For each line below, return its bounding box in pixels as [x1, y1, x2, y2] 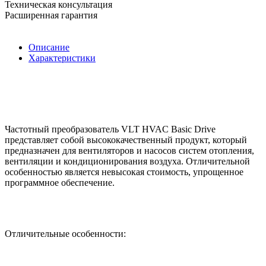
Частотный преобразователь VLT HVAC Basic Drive [5, 123, 216, 134]
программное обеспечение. [5, 177, 115, 188]
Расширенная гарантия [5, 9, 97, 20]
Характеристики [28, 52, 96, 63]
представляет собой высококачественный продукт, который [5, 134, 247, 145]
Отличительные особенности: [5, 228, 126, 239]
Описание [28, 42, 69, 52]
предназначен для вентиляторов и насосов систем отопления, [5, 145, 254, 156]
